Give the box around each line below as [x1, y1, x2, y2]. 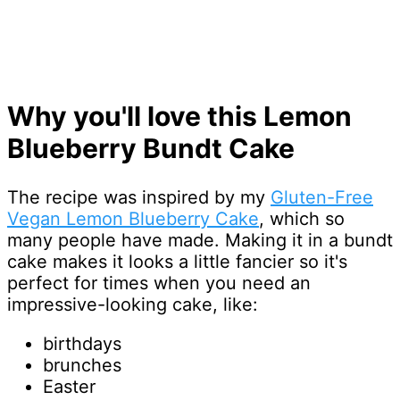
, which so [259, 207, 345, 229]
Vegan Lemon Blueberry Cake [7, 207, 259, 229]
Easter [43, 375, 96, 397]
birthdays [43, 332, 121, 354]
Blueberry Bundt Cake [7, 132, 295, 165]
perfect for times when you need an [7, 271, 311, 294]
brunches [43, 354, 121, 376]
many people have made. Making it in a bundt [7, 229, 393, 251]
